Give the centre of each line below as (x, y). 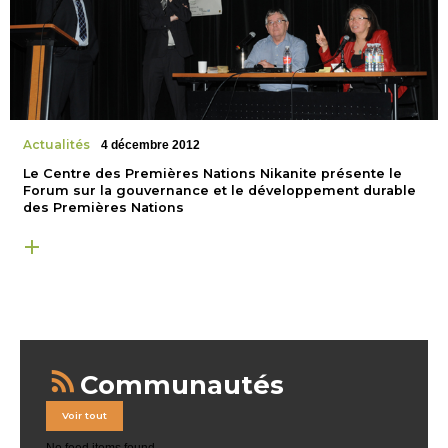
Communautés (181, 384)
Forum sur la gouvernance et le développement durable (219, 191)
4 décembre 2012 (151, 145)
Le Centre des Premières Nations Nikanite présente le (212, 174)
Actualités (56, 145)
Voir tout (85, 415)
